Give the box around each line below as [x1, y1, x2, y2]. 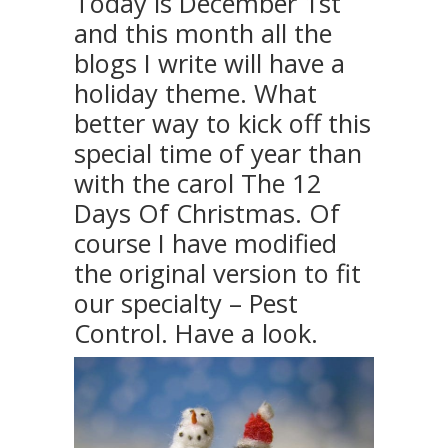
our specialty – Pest [74, 285, 298, 320]
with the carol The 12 [74, 165, 322, 200]
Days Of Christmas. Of [74, 195, 340, 230]
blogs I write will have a [74, 45, 345, 80]
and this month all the [74, 15, 332, 50]
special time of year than [74, 135, 362, 170]
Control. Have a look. [74, 315, 318, 350]
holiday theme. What [74, 75, 317, 110]
